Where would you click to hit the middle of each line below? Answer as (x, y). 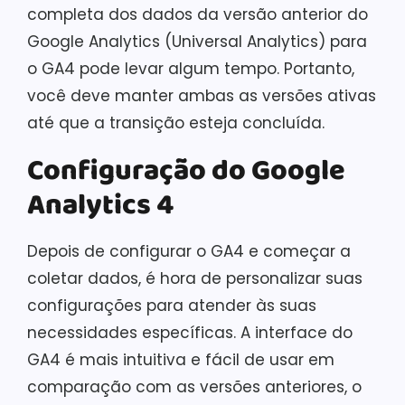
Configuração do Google (186, 171)
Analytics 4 (100, 206)
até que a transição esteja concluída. (176, 123)
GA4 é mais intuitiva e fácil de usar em (181, 360)
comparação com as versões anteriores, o (194, 387)
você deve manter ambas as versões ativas (202, 96)
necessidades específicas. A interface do (190, 333)
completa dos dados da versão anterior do (198, 14)
